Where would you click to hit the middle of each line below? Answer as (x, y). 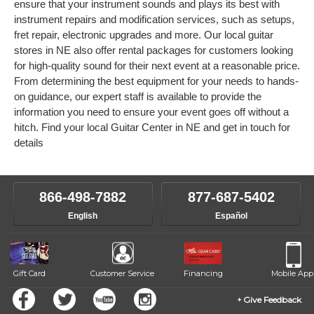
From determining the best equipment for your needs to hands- (156, 81)
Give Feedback (272, 300)
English (83, 216)
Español (231, 216)
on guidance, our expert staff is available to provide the (138, 96)
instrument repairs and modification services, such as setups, (154, 19)
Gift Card (29, 273)
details (29, 143)
